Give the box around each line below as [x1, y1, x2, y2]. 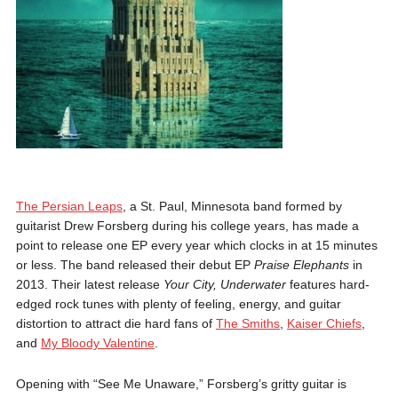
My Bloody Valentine [40, 335, 155, 350]
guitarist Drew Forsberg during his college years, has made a [15, 218, 359, 233]
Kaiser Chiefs [286, 315, 362, 330]
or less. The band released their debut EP [15, 257, 254, 272]
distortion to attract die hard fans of [15, 315, 216, 330]
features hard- [285, 276, 370, 291]
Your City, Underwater [163, 276, 286, 291]
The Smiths [215, 315, 280, 330]
